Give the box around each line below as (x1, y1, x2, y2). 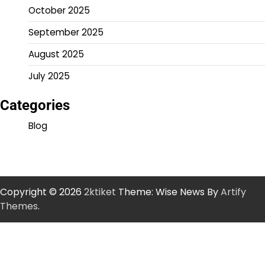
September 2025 (28, 26, 104, 39)
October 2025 (28, 4, 90, 17)
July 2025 (28, 70, 70, 83)
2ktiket (84, 185, 116, 199)
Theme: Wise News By (116, 185, 221, 199)
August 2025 (28, 48, 84, 61)
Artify (221, 185, 246, 199)
